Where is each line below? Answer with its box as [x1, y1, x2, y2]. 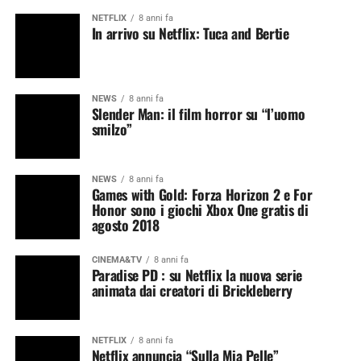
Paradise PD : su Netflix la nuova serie [91, 264, 302, 285]
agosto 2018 [91, 214, 160, 235]
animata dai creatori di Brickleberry [91, 280, 293, 301]
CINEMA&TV [91, 255, 142, 265]
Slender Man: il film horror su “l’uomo [91, 103, 305, 124]
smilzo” [91, 118, 132, 139]
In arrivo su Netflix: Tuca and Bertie [91, 23, 289, 44]
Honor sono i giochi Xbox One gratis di [91, 199, 309, 220]
